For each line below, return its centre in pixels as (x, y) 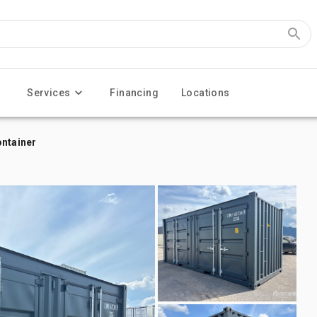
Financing (134, 93)
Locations (206, 93)
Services (49, 93)
